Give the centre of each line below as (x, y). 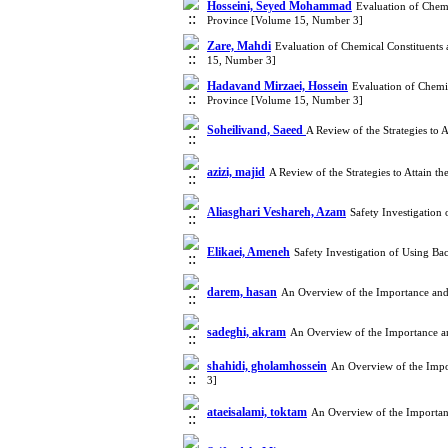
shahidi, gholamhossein (267, 366)
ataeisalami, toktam (257, 412)
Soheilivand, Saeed (256, 130)
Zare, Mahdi (239, 46)
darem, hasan (242, 292)
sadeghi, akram (246, 332)
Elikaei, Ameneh (248, 252)
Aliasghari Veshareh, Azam (276, 212)
